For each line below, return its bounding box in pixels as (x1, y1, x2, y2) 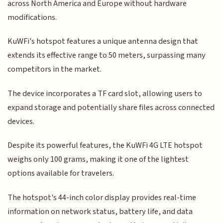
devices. (7, 115, 35, 127)
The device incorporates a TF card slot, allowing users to (7, 87, 203, 100)
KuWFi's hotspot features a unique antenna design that (7, 35, 199, 48)
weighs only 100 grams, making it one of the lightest (7, 153, 189, 166)
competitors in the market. (7, 63, 102, 76)
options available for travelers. (7, 167, 114, 180)
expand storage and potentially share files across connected (7, 101, 215, 113)
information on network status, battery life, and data (7, 205, 193, 218)
